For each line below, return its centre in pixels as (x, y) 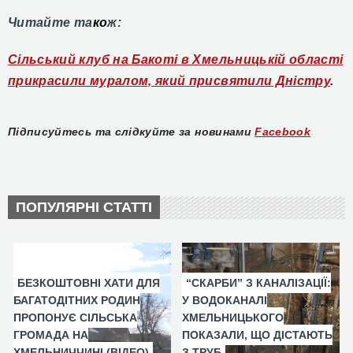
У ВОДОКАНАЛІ (225, 301)
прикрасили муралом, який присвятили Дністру (169, 81)
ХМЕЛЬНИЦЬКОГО (233, 318)
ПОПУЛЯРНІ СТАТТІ (84, 208)
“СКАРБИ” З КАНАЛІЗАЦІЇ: (258, 283)
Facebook (283, 132)
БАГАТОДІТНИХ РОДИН (77, 301)
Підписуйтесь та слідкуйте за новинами (130, 132)
